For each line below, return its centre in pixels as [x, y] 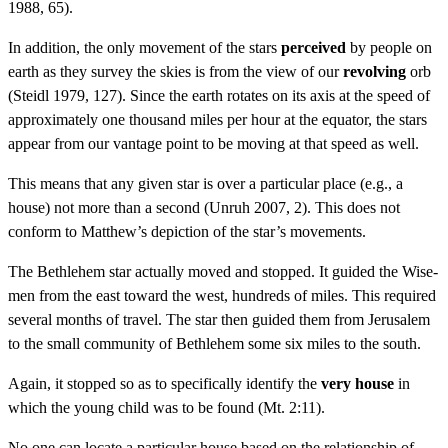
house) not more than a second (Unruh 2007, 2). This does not [204, 207]
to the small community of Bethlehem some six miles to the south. [214, 343]
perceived [313, 47]
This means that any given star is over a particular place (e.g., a [205, 183]
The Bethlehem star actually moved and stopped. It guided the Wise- [223, 271]
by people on [389, 47]
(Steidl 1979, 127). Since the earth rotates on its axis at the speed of [219, 95]
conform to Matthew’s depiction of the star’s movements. [187, 231]
